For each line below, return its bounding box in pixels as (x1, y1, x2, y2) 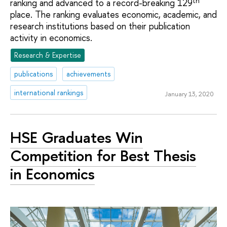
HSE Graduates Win (10, 127, 143, 148)
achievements (66, 68, 111, 79)
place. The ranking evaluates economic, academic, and (10, 8, 217, 21)
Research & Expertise (14, 50, 82, 60)
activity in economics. (10, 31, 92, 45)
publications (14, 68, 53, 79)
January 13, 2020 (164, 89, 214, 99)
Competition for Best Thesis (10, 145, 196, 167)
